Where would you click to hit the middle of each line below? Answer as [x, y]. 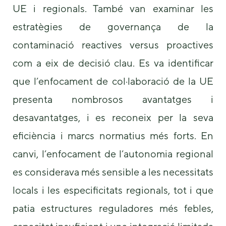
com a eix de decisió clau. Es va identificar [113, 63]
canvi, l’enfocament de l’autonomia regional [113, 153]
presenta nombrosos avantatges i [113, 99]
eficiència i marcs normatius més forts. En [113, 135]
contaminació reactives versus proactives [113, 44]
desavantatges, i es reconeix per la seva [113, 117]
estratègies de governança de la [113, 26]
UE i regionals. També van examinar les [113, 8]
